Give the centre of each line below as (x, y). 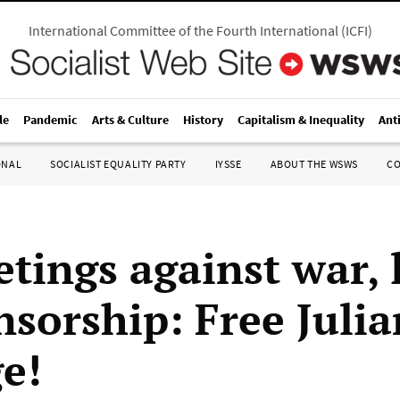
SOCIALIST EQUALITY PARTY (118, 164)
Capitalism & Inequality (301, 120)
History (203, 120)
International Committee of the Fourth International (183, 30)
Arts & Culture (130, 120)
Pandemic (50, 120)
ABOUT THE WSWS (314, 164)
